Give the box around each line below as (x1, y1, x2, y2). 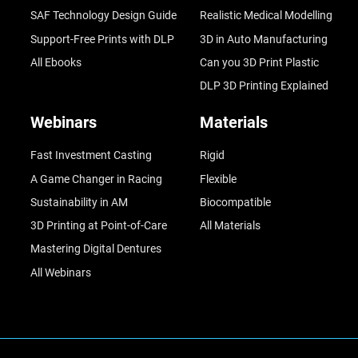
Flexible (199, 172, 237, 185)
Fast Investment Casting (30, 149, 152, 162)
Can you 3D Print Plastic (199, 55, 319, 69)
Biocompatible (199, 195, 271, 209)
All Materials (199, 219, 261, 233)
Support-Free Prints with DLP (30, 32, 174, 46)
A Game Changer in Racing (30, 172, 162, 185)
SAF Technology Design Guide (30, 9, 177, 22)
